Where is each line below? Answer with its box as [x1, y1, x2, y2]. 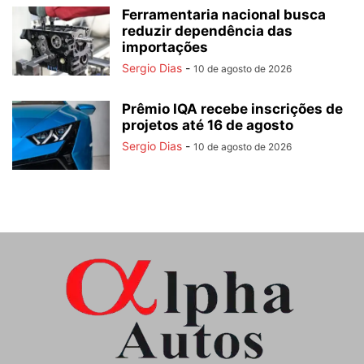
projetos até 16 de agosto [122, 117, 293, 134]
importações [122, 39, 208, 56]
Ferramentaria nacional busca [122, 6, 326, 24]
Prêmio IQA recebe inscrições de [122, 101, 343, 118]
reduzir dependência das [122, 23, 292, 40]
